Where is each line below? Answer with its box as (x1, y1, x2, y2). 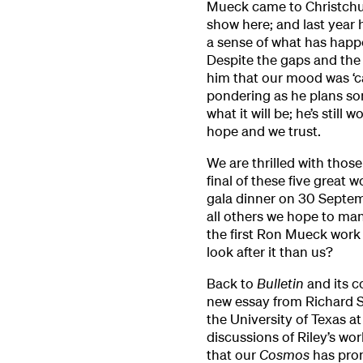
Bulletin (256, 275, 307, 293)
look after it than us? (206, 243, 333, 261)
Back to (206, 275, 257, 293)
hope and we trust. (206, 122, 321, 140)
